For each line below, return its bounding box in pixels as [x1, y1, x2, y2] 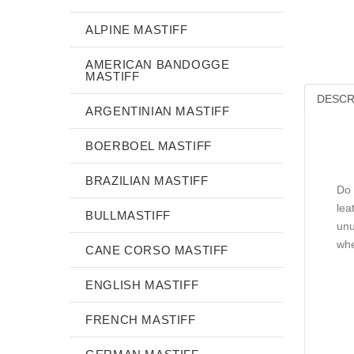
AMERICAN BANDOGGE [85, 58, 230, 71]
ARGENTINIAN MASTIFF [85, 104, 230, 118]
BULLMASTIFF [85, 209, 171, 222]
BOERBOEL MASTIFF [85, 139, 212, 153]
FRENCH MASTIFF [85, 313, 196, 326]
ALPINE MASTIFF [85, 23, 188, 36]
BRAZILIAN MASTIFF [85, 174, 209, 187]
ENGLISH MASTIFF [85, 278, 199, 292]
